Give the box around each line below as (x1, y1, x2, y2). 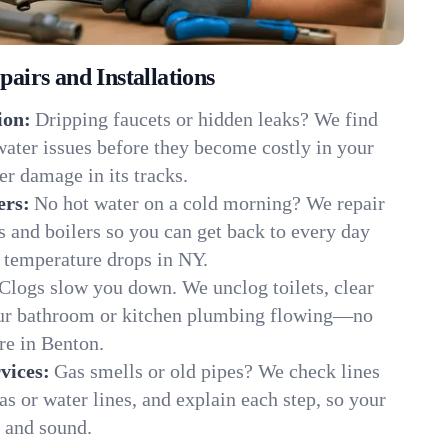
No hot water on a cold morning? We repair (34, 192, 385, 214)
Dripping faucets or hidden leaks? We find (35, 108, 378, 130)
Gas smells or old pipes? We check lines (54, 360, 380, 382)
